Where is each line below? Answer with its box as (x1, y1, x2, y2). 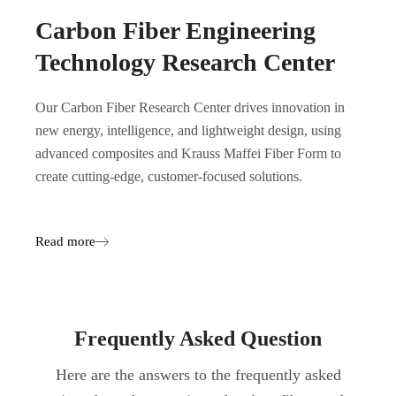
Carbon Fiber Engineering (35, 17, 316, 45)
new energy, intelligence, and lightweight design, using (35, 123, 341, 139)
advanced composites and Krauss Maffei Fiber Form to (35, 146, 341, 162)
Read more (35, 234, 95, 249)
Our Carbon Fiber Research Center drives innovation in (35, 100, 345, 116)
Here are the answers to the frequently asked (55, 366, 341, 385)
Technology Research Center (35, 49, 335, 77)
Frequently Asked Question (74, 327, 322, 351)
